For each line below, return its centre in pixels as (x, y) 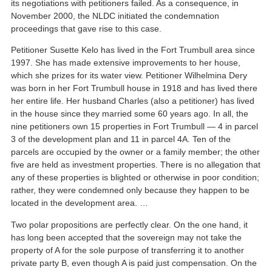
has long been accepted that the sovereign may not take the (127, 237)
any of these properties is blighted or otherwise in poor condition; (135, 178)
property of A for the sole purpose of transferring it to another (128, 250)
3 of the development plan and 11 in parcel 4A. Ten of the (121, 139)
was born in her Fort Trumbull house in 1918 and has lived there (134, 88)
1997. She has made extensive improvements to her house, (126, 63)
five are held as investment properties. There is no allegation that (136, 165)
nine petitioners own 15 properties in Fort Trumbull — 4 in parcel (135, 127)
